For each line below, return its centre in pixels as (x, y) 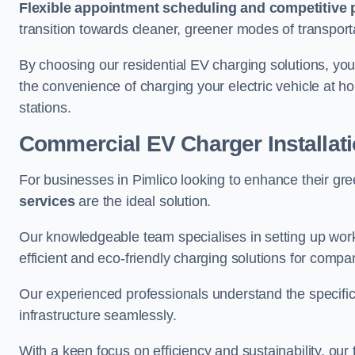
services (47, 201)
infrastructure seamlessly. (98, 315)
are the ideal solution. (143, 201)
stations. (45, 108)
